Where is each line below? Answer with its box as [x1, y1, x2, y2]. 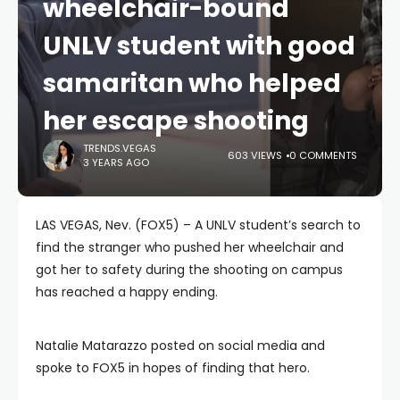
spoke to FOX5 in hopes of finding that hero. [36, 358, 310, 377]
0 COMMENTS [289, 148, 357, 163]
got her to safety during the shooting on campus [36, 260, 343, 279]
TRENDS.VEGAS [83, 141, 156, 156]
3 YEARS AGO [83, 155, 149, 171]
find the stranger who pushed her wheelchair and [36, 237, 344, 256]
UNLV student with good [43, 28, 355, 63]
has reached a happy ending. [36, 282, 218, 301]
